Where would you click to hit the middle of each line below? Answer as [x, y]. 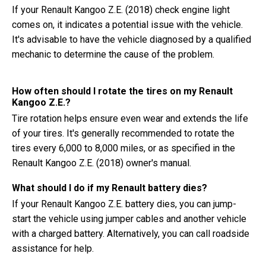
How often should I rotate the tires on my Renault [122, 91]
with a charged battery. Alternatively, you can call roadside [131, 234]
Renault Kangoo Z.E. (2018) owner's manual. [102, 163]
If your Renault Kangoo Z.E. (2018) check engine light [121, 10]
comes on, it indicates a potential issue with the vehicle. [127, 25]
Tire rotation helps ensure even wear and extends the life [130, 118]
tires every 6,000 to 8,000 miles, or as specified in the [123, 148]
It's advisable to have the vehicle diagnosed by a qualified [132, 39]
